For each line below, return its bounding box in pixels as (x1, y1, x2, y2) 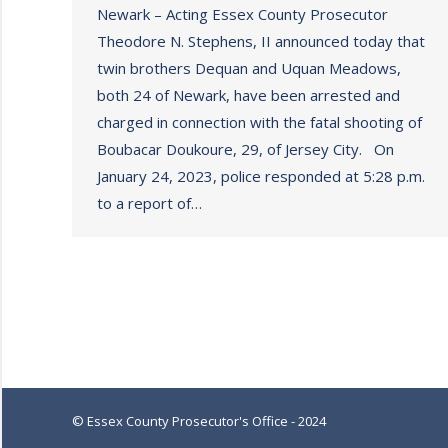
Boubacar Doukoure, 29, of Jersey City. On (97, 139, 394, 159)
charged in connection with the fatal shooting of (97, 112, 422, 132)
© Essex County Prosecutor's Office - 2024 (72, 411, 326, 430)
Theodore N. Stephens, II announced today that (97, 31, 425, 51)
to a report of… (97, 193, 202, 213)
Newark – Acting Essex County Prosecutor (97, 4, 388, 24)
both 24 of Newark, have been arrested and (97, 85, 400, 105)
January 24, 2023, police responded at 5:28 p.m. (97, 166, 425, 186)
